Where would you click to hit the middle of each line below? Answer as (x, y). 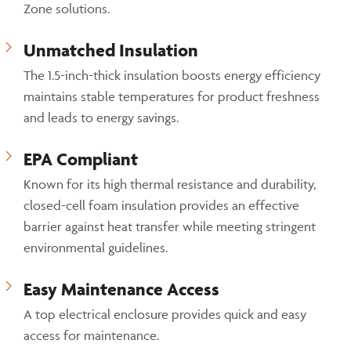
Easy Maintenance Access (121, 289)
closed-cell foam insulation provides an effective (161, 205)
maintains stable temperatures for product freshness (172, 96)
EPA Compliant (81, 159)
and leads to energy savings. (101, 118)
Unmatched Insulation (111, 50)
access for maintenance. (91, 335)
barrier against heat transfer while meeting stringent (170, 226)
